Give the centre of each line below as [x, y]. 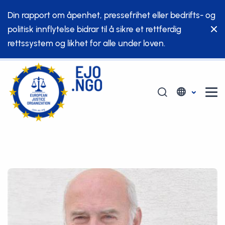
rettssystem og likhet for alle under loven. [86, 43]
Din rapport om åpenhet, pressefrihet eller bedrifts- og [111, 15]
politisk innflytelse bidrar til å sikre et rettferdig [94, 29]
